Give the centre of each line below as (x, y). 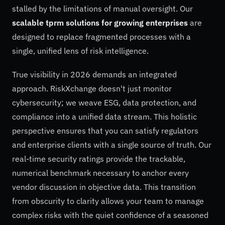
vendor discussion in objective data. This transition (104, 187)
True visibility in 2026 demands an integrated (94, 74)
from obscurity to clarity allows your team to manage (108, 201)
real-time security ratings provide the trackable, (99, 158)
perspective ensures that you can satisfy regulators (105, 130)
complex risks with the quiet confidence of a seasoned (110, 215)
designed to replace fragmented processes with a (101, 36)
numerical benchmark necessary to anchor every (100, 173)
